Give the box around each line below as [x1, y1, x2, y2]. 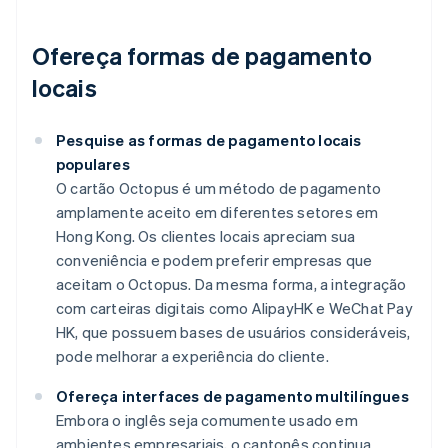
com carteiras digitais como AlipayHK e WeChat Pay [56, 298, 413, 319]
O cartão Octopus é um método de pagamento [56, 178, 382, 199]
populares [56, 154, 130, 175]
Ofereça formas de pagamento [32, 40, 372, 72]
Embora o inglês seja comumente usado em [56, 410, 358, 431]
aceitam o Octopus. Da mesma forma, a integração [56, 274, 407, 295]
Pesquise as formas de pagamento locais [56, 130, 362, 151]
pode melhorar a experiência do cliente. [56, 346, 329, 367]
